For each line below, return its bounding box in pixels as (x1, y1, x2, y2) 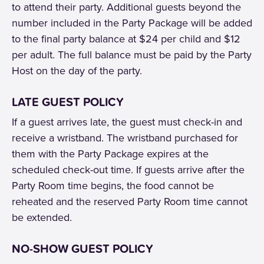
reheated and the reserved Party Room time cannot (12, 194, 247, 209)
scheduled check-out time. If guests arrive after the (12, 162, 245, 177)
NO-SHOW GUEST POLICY (12, 240, 153, 258)
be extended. (12, 210, 72, 225)
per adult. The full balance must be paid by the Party (12, 47, 252, 62)
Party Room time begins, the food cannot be (12, 178, 214, 193)
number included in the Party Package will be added (12, 15, 252, 31)
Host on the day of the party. (12, 63, 142, 78)
